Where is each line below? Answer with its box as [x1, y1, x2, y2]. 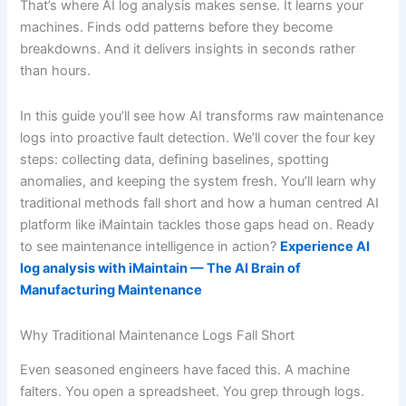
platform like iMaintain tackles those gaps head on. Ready [20, 217, 375, 234]
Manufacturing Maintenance [20, 282, 203, 299]
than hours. [20, 63, 92, 80]
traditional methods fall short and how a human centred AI [20, 195, 380, 212]
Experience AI [280, 238, 371, 256]
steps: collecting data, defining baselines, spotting [20, 151, 330, 169]
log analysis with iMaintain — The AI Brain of [20, 260, 302, 277]
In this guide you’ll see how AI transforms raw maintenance [20, 108, 384, 125]
